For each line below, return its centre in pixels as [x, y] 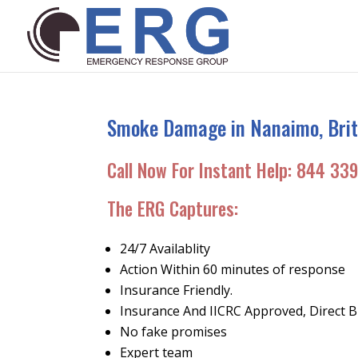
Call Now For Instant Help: [202, 170]
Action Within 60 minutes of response [233, 269]
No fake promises [174, 332]
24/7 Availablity [165, 249]
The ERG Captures [171, 209]
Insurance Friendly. [177, 290]
